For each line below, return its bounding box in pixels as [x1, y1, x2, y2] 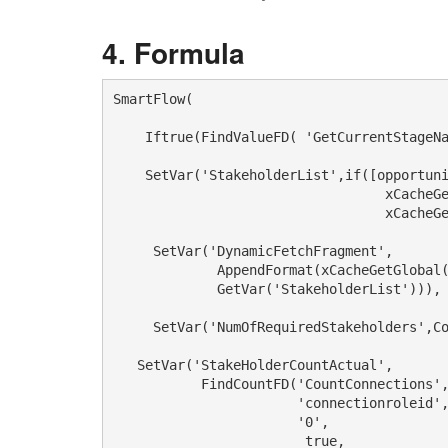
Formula [134, 32, 245, 74]
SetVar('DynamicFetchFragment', [113, 242, 393, 259]
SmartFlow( [113, 90, 193, 107]
